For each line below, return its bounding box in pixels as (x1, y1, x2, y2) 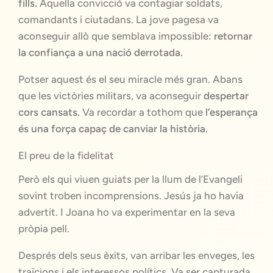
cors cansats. (18, 105, 80, 118)
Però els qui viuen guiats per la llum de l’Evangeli (18, 172, 243, 185)
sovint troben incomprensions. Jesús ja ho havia (18, 189, 244, 202)
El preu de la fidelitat (18, 149, 114, 161)
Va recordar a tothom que (80, 105, 203, 118)
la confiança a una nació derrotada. (18, 46, 183, 58)
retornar (214, 29, 252, 42)
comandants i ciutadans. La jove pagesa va (18, 13, 219, 26)
